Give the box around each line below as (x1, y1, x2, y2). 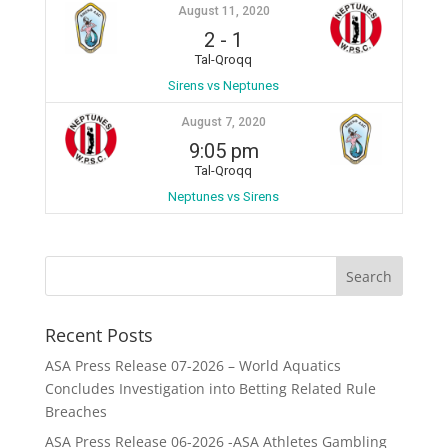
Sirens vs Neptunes (168, 77, 280, 93)
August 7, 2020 (181, 114, 267, 129)
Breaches (44, 401, 107, 421)
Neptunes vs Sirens (168, 188, 280, 204)
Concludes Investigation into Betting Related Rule (44, 378, 376, 398)
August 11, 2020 (177, 3, 270, 18)
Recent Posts (44, 322, 153, 347)
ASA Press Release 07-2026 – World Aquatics (44, 355, 341, 375)
